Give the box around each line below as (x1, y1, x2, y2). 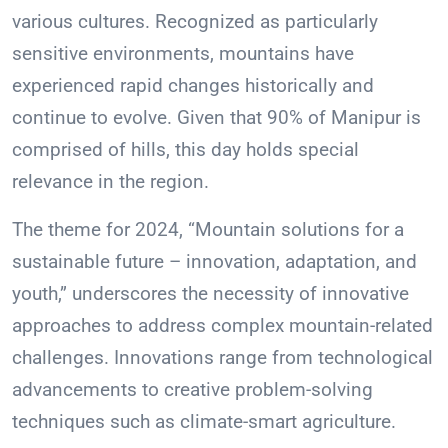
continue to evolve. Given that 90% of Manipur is (12, 106, 421, 130)
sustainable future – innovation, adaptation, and (12, 250, 417, 274)
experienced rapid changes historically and (12, 74, 374, 98)
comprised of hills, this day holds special (12, 138, 359, 162)
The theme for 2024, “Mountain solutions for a (12, 218, 404, 242)
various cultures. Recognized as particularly (12, 10, 378, 34)
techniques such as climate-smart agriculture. (12, 410, 396, 434)
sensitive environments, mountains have (12, 42, 354, 66)
